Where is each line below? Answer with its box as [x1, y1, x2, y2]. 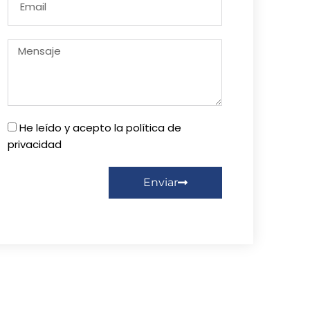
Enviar [143, 176, 178, 190]
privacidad [8, 137, 62, 152]
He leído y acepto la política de [19, 120, 181, 136]
